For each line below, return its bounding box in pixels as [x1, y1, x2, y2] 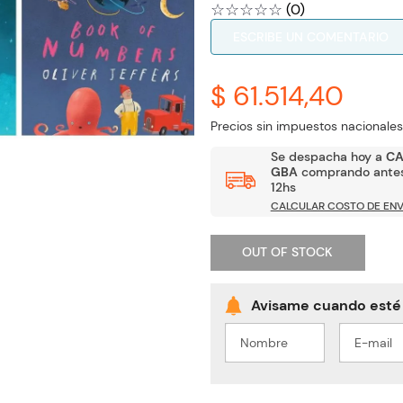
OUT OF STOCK [242, 244, 334, 261]
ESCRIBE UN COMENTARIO [232, 28, 389, 45]
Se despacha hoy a [270, 148, 386, 166]
